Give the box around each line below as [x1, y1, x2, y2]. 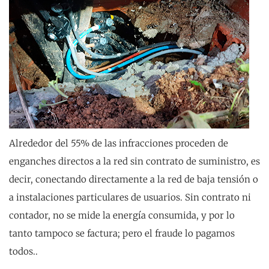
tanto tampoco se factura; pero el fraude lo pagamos [9, 228, 235, 239]
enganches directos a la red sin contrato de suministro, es [9, 156, 260, 167]
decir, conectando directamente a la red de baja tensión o [9, 174, 258, 185]
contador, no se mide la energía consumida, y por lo [9, 210, 235, 221]
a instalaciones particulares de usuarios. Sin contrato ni [9, 192, 251, 203]
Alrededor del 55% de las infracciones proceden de [9, 138, 228, 149]
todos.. [9, 246, 40, 257]
